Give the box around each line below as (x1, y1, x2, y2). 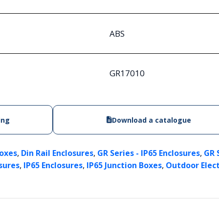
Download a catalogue (112, 115, 191, 125)
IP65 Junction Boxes (87, 160, 162, 171)
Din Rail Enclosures (21, 148, 93, 159)
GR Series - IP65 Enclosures (97, 148, 200, 159)
